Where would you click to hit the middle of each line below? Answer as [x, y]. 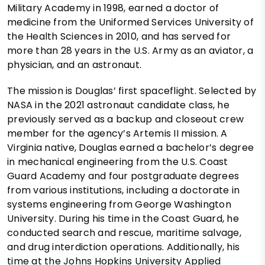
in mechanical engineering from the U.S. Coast [118, 162]
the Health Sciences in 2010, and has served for [119, 37]
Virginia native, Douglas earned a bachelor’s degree [131, 148]
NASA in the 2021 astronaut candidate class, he [118, 105]
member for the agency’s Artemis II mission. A [117, 134]
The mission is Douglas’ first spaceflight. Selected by [132, 91]
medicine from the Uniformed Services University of [131, 22]
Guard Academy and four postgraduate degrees [123, 176]
